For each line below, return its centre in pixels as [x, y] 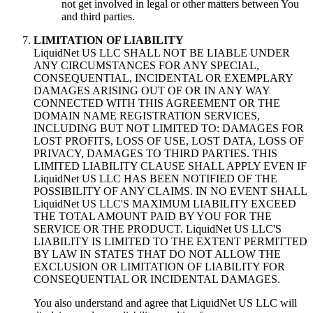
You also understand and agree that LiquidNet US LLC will [165, 303]
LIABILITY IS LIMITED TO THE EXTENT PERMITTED [170, 242]
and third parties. [98, 17]
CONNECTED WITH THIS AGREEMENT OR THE [157, 103]
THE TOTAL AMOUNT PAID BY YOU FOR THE [153, 217]
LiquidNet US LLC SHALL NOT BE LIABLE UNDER [162, 53]
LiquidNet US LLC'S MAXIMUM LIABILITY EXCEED [165, 204]
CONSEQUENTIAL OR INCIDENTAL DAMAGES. [157, 279]
